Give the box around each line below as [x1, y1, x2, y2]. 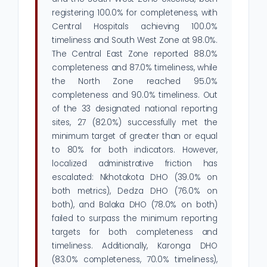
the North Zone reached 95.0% [52, 76, 218, 88]
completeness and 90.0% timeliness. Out [52, 89, 218, 101]
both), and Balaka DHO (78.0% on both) [52, 199, 218, 211]
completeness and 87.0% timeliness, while [52, 62, 218, 74]
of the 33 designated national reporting [52, 103, 218, 115]
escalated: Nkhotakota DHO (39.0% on [52, 172, 218, 184]
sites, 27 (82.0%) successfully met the [52, 117, 218, 129]
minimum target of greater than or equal [52, 131, 218, 142]
